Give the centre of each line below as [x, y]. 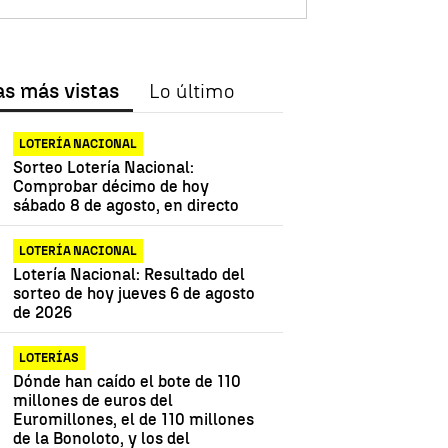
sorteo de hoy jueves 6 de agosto [134, 294]
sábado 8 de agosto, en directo [126, 206]
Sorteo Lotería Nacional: [104, 168]
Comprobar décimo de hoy [111, 187]
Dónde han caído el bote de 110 [127, 382]
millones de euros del [93, 401]
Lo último [192, 91]
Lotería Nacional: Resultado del [129, 275]
